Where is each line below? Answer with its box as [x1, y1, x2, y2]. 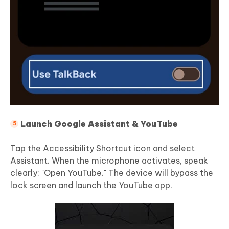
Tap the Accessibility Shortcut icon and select [10, 143, 195, 153]
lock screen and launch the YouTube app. [10, 179, 172, 190]
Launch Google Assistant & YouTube [20, 118, 178, 129]
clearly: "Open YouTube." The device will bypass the [10, 167, 213, 178]
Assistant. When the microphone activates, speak [10, 155, 208, 166]
